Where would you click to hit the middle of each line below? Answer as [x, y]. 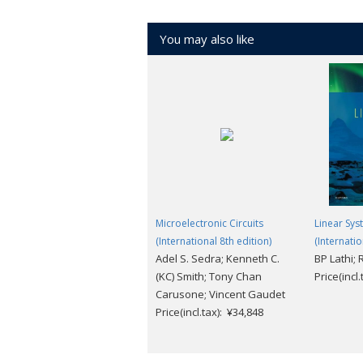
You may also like [207, 39]
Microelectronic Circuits [209, 223]
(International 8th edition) [214, 241]
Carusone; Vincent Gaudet [220, 294]
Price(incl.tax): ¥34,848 [209, 312]
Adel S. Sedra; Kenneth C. [218, 258]
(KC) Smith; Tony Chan [209, 276]
